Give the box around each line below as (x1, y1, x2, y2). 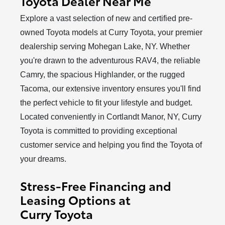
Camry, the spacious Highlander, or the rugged (20, 70, 185, 79)
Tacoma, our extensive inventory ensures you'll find (20, 84, 201, 93)
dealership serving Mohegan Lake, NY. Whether (20, 42, 190, 51)
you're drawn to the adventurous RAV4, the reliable (20, 56, 201, 65)
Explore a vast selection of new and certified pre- (20, 14, 193, 23)
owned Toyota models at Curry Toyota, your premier (20, 28, 203, 37)
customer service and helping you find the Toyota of (20, 140, 202, 149)
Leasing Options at (20, 190, 131, 208)
